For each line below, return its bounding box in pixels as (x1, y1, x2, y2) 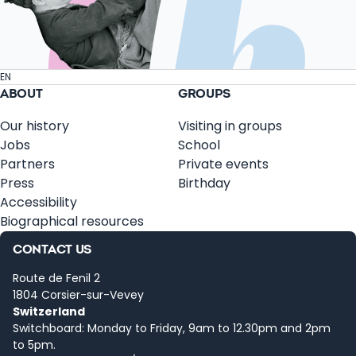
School (178, 135, 220, 154)
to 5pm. (13, 336, 56, 353)
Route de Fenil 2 (13, 269, 100, 286)
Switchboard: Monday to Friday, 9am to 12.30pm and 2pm (13, 319, 331, 336)
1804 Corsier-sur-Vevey (13, 286, 144, 303)
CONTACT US (13, 243, 92, 257)
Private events (178, 154, 269, 173)
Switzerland (13, 303, 85, 319)
